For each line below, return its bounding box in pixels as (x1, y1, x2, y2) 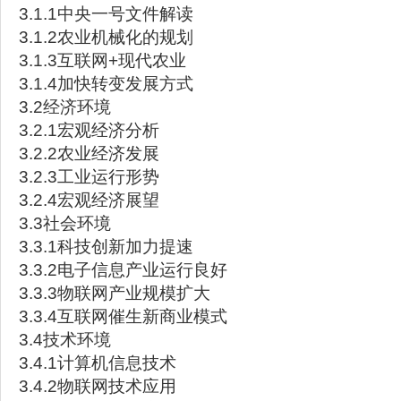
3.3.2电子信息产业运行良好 (19, 260, 227, 279)
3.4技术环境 (19, 330, 111, 349)
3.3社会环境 (19, 214, 111, 233)
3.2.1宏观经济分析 (19, 121, 159, 140)
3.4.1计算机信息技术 (19, 354, 176, 372)
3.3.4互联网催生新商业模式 (19, 307, 227, 326)
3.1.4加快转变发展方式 (19, 74, 193, 93)
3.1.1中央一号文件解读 (19, 4, 193, 23)
